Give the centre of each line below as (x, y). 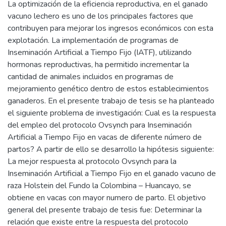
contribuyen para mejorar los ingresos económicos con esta (110, 28)
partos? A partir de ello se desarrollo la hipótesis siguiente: (111, 149)
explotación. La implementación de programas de (93, 40)
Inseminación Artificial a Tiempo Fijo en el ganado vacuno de (112, 174)
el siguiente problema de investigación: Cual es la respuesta (112, 113)
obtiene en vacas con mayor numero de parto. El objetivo (107, 198)
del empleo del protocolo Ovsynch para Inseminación (100, 125)
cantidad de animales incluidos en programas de (91, 77)
